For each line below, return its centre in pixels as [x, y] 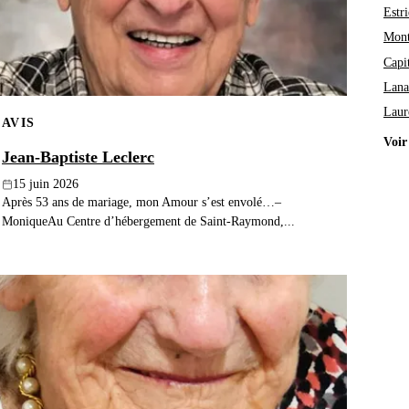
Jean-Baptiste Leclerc [78, 157]
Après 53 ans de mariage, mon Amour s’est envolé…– [142, 202]
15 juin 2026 [46, 184]
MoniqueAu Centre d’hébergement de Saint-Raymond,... [148, 221]
